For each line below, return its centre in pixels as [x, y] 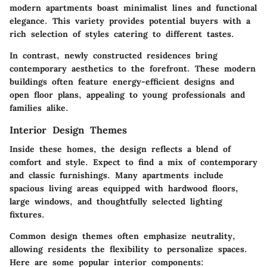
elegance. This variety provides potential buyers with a [130, 21]
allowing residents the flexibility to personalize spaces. [128, 249]
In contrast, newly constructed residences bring [114, 56]
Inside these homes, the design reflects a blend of [120, 149]
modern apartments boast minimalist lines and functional [133, 8]
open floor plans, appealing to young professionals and [127, 95]
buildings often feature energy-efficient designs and [122, 82]
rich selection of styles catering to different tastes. [122, 34]
